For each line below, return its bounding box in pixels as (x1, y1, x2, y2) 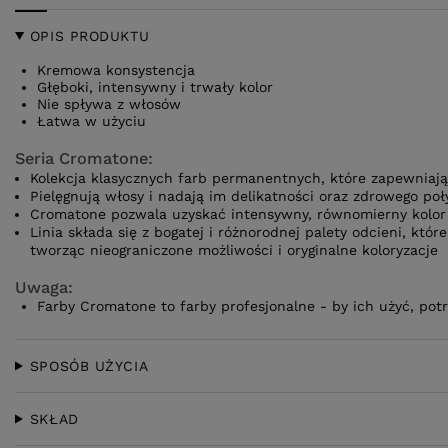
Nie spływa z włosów (37, 96, 181, 112)
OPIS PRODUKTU (29, 28, 150, 44)
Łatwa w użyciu (37, 113, 146, 129)
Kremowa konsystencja (37, 62, 195, 78)
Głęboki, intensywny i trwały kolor (37, 79, 273, 95)
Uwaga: (15, 278, 73, 297)
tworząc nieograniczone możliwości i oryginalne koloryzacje (30, 242, 438, 258)
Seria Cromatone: (15, 149, 153, 168)
